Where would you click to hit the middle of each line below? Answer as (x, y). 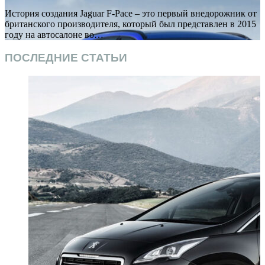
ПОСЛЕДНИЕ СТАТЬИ (66, 58)
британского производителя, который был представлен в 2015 (130, 24)
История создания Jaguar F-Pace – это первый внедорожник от (131, 14)
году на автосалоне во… (54, 35)
